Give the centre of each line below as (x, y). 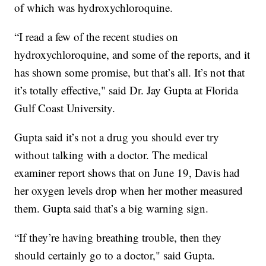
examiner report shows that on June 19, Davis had (127, 173)
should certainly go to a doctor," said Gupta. (115, 255)
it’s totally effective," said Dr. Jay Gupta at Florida (126, 90)
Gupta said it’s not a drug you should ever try (117, 137)
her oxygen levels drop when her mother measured (129, 191)
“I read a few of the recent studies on (96, 37)
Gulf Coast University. (65, 108)
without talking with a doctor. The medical (111, 155)
